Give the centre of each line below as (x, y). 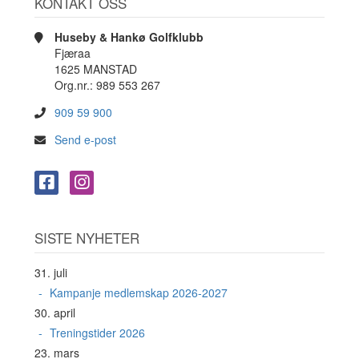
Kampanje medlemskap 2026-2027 (138, 292)
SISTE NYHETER (87, 238)
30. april (54, 312)
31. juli (50, 272)
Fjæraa (72, 53)
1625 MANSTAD (95, 69)
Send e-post (85, 140)
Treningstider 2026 (97, 332)
